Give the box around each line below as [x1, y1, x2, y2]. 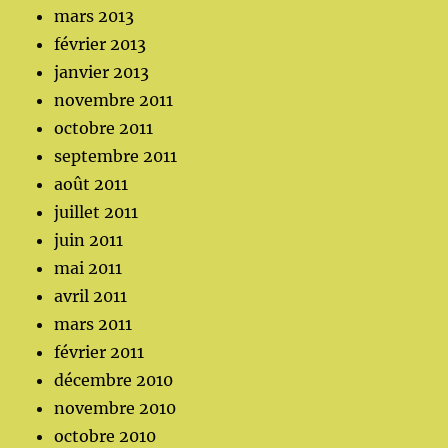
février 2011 [54, 341, 145, 362]
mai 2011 [54, 257, 123, 278]
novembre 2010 [54, 397, 177, 418]
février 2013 [54, 33, 147, 54]
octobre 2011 [54, 117, 154, 138]
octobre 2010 [54, 425, 157, 446]
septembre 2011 [54, 145, 178, 166]
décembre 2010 [54, 369, 174, 390]
